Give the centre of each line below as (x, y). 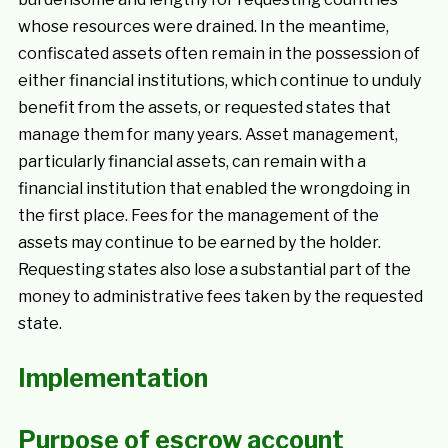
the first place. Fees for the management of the (198, 215)
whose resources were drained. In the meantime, (203, 26)
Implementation (112, 378)
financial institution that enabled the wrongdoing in (213, 188)
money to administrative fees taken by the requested (220, 296)
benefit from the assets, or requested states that (204, 107)
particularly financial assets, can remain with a (191, 161)
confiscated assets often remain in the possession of (218, 53)
